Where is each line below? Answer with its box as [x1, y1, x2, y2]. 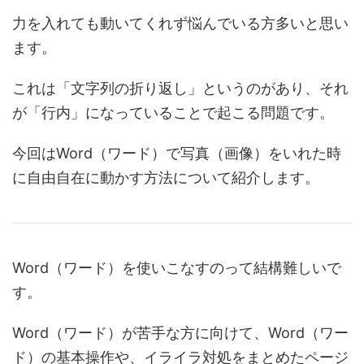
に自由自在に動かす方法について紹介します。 [12, 169, 319, 186]
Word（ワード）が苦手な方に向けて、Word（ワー [12, 324, 349, 341]
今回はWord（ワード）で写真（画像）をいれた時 [12, 145, 341, 162]
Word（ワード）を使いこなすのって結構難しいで [12, 259, 341, 276]
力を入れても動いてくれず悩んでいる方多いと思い [12, 15, 349, 32]
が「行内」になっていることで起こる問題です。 [12, 104, 334, 121]
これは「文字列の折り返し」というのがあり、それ [12, 80, 349, 97]
